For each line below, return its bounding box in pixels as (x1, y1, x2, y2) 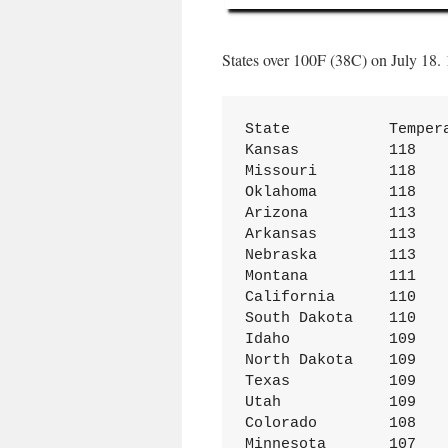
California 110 (244, 288, 335, 306)
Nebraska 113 (244, 246, 317, 264)
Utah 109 (244, 393, 281, 411)
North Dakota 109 (244, 351, 353, 369)
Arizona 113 (244, 204, 308, 222)
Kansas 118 (244, 141, 299, 159)
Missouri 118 (244, 162, 317, 180)
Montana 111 (244, 267, 308, 285)
